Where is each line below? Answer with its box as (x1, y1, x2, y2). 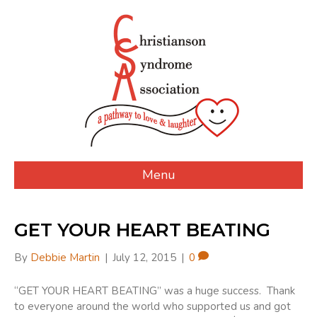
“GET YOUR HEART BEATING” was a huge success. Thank (14, 284, 295, 298)
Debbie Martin (30, 250, 100, 265)
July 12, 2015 (113, 250, 176, 265)
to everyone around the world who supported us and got (14, 299, 291, 313)
